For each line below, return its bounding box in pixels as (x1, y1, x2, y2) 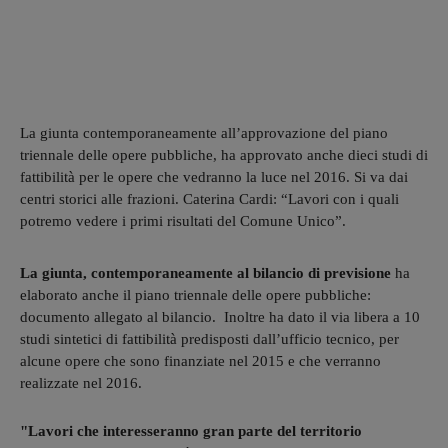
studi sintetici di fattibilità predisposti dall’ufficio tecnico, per (20, 330, 399, 347)
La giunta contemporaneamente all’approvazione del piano (20, 124, 388, 141)
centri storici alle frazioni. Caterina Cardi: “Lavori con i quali (20, 190, 399, 207)
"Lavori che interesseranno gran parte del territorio (20, 422, 362, 439)
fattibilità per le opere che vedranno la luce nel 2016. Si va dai (20, 168, 408, 185)
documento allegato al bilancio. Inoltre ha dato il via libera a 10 (20, 308, 420, 325)
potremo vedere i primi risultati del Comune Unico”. (20, 212, 346, 229)
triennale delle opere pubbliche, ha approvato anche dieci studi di (20, 146, 428, 163)
